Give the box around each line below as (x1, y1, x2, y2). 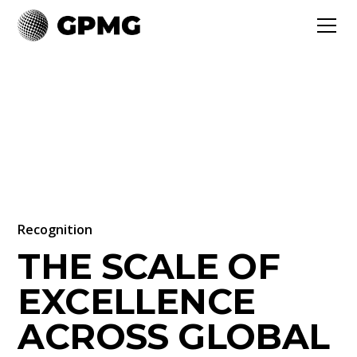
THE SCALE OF (18, 245, 280, 288)
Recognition (18, 221, 93, 238)
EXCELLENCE (18, 280, 256, 323)
